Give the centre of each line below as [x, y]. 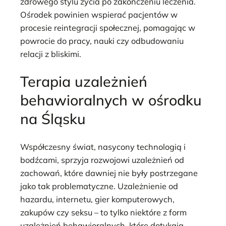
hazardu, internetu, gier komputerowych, [97, 200]
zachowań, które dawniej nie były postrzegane [109, 173]
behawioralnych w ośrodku [111, 100]
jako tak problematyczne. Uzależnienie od [99, 186]
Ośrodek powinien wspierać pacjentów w [99, 14]
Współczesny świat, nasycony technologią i [103, 147]
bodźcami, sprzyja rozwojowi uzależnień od [102, 160]
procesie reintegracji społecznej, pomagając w [108, 27]
